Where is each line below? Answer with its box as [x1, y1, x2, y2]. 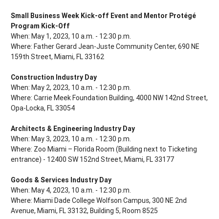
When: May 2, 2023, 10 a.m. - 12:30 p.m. [11, 83, 133, 92]
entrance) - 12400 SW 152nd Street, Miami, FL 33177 [11, 155, 176, 164]
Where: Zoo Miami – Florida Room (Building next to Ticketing [11, 145, 197, 154]
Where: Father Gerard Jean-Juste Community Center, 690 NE [11, 42, 200, 51]
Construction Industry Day [11, 73, 97, 82]
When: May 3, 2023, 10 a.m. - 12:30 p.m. [11, 134, 134, 144]
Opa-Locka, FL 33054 [11, 104, 77, 113]
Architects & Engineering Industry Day [11, 124, 135, 133]
